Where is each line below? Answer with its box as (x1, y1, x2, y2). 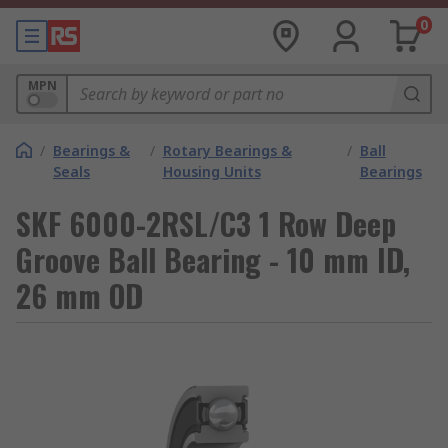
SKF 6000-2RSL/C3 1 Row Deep (16, 201, 396, 246)
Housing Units (162, 162, 261, 181)
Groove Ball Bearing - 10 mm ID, (16, 237, 410, 282)
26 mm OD (16, 273, 143, 318)
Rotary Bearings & (162, 141, 292, 160)
